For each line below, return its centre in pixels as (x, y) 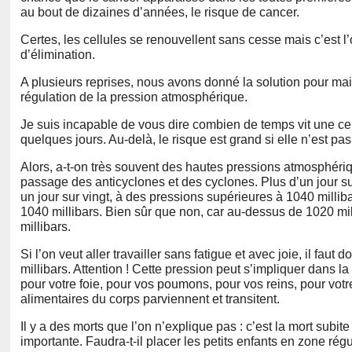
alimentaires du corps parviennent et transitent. (150, 299)
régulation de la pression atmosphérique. (134, 97)
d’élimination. (58, 55)
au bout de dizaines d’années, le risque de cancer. (160, 13)
